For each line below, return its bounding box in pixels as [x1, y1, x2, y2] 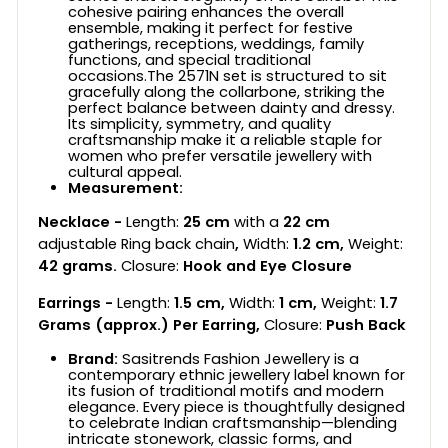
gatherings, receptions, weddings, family [68, 34, 364, 55]
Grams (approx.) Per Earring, [38, 315, 264, 336]
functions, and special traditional [68, 50, 311, 71]
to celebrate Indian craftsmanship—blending [68, 413, 397, 434]
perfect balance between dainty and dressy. [68, 98, 395, 119]
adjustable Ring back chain [38, 234, 235, 255]
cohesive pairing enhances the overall [68, 2, 344, 23]
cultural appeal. [68, 162, 182, 183]
